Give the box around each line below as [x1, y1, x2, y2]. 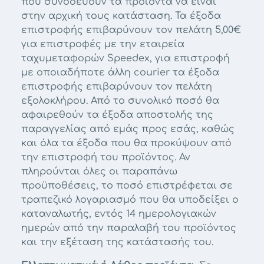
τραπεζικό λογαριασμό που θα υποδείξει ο [21, 194, 239, 205]
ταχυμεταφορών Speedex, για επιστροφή [21, 53, 230, 64]
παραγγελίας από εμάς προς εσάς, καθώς [21, 124, 235, 134]
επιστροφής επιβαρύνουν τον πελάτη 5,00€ [21, 25, 241, 35]
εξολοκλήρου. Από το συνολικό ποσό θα [21, 95, 219, 106]
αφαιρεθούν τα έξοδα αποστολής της [21, 110, 213, 120]
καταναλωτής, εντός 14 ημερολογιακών [21, 209, 216, 219]
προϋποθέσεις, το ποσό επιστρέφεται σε [21, 180, 233, 191]
